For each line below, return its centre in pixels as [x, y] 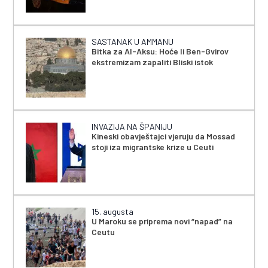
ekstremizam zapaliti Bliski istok [153, 62]
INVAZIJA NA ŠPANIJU [132, 126]
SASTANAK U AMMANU [133, 41]
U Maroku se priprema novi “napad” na [162, 221]
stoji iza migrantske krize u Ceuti [153, 147]
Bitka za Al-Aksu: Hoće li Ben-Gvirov [160, 51]
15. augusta [113, 211]
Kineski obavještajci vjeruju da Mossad [164, 136]
